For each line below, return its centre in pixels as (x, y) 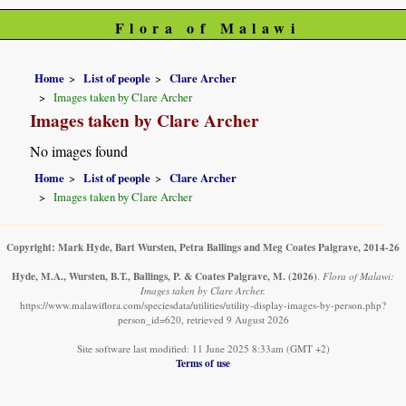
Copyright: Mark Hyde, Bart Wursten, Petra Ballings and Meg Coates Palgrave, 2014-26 (203, 247)
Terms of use (203, 363)
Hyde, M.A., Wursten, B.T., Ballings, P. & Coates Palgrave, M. (149, 276)
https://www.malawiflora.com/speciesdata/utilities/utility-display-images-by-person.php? (203, 305)
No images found (79, 151)
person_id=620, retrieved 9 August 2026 (203, 320)
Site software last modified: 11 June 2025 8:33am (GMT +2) (203, 349)
